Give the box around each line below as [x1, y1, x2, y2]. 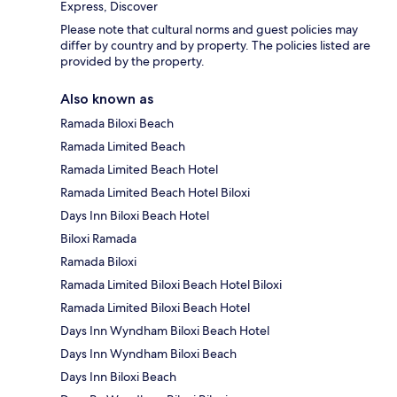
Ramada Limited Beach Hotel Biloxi [60, 184, 250, 201]
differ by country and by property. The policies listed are [60, 37, 370, 54]
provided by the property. [60, 53, 205, 70]
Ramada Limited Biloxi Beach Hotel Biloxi [60, 276, 282, 293]
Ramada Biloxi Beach [60, 115, 174, 132]
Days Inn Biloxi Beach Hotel [60, 207, 209, 224]
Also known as [60, 90, 153, 108]
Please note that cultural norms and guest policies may [60, 21, 358, 38]
